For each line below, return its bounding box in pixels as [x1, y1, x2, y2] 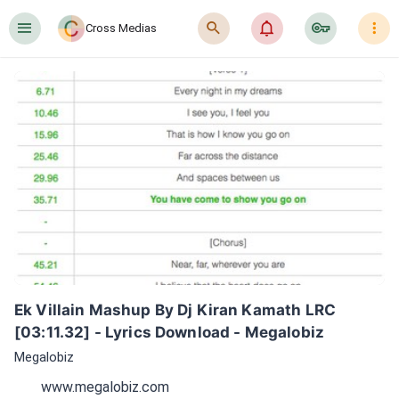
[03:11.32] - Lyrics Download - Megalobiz [14, 323, 324, 341]
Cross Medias [85, 21, 157, 35]
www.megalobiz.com [41, 378, 169, 395]
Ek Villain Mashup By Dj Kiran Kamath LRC [14, 301, 336, 319]
